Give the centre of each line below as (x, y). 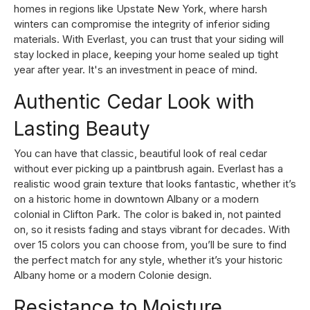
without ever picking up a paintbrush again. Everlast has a (148, 168)
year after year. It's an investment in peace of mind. (136, 69)
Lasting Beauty (82, 128)
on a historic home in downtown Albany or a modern (136, 199)
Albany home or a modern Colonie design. (113, 275)
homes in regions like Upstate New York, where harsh (140, 8)
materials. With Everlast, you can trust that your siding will (149, 39)
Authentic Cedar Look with (134, 101)
